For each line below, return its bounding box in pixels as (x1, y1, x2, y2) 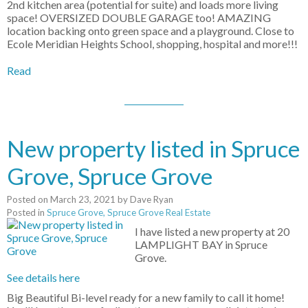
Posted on (7, 194, 50, 206)
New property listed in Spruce (7, 135, 300, 163)
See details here (7, 271, 80, 285)
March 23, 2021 (50, 194, 115, 206)
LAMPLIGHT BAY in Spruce (135, 238, 268, 252)
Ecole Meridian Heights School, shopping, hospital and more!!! (7, 37, 298, 51)
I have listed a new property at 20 (135, 225, 290, 239)
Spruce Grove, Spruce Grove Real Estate (47, 207, 210, 219)
